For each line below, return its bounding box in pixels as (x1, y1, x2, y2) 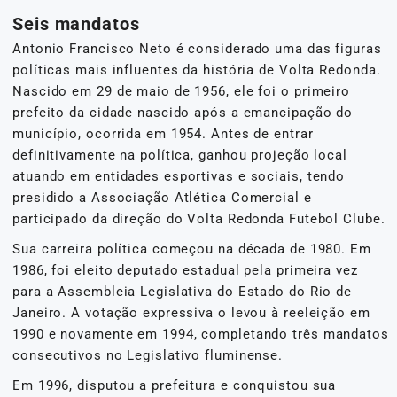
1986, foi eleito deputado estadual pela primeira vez (12, 261, 358, 278)
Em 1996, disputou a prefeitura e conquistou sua (12, 377, 337, 393)
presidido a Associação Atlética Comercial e (12, 189, 312, 206)
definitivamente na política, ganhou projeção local (12, 146, 347, 163)
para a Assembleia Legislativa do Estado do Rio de (12, 283, 353, 300)
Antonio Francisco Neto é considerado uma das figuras (12, 40, 382, 57)
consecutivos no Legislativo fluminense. (12, 346, 284, 363)
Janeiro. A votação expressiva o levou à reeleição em (12, 304, 370, 321)
